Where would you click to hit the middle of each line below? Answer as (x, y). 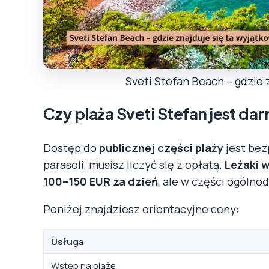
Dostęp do (71, 147)
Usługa (68, 241)
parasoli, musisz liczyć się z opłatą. (134, 164)
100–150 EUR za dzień (101, 181)
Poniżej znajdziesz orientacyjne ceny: (141, 209)
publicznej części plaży (161, 147)
